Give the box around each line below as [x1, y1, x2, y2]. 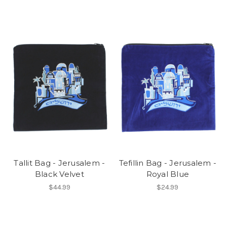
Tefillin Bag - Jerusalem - [119, 158, 216, 168]
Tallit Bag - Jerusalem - [14, 158, 105, 168]
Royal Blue [146, 169, 189, 179]
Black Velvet [34, 169, 84, 179]
